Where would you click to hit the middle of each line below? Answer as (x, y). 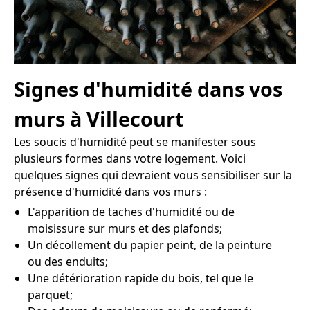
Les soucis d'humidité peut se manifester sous (135, 142)
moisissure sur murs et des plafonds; (125, 229)
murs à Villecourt (99, 119)
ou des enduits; (68, 262)
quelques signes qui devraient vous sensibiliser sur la (153, 175)
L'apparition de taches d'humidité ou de (131, 212)
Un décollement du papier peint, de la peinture (150, 245)
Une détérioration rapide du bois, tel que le (140, 279)
